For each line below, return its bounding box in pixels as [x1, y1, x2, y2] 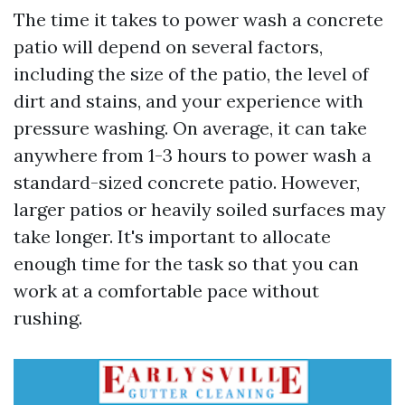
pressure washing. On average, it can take [14, 117, 367, 139]
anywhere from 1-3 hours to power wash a [14, 144, 372, 166]
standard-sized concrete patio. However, [14, 171, 360, 193]
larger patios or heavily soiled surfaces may [14, 198, 386, 221]
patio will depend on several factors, [14, 35, 323, 58]
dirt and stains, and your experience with [14, 89, 363, 112]
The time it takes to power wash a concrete [14, 8, 383, 31]
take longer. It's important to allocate [14, 225, 331, 248]
